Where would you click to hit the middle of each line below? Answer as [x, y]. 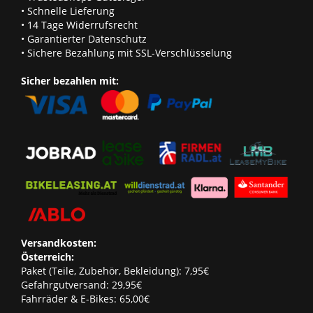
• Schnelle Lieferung [68, 10]
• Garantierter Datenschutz [84, 38]
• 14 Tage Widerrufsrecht [79, 24]
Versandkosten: [59, 243]
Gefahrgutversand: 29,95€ [81, 285]
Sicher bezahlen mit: [70, 80]
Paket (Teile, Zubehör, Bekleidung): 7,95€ [115, 271]
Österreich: [48, 257]
